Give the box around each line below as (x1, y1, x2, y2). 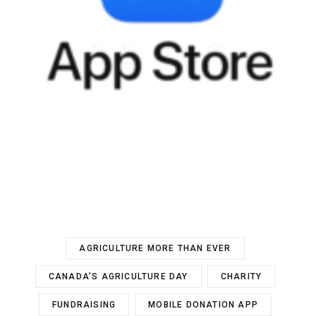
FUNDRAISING (51, 300, 116, 310)
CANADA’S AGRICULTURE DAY (48, 272, 188, 282)
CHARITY (220, 272, 262, 282)
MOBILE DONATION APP (148, 300, 258, 310)
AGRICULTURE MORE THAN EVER (79, 243, 231, 254)
